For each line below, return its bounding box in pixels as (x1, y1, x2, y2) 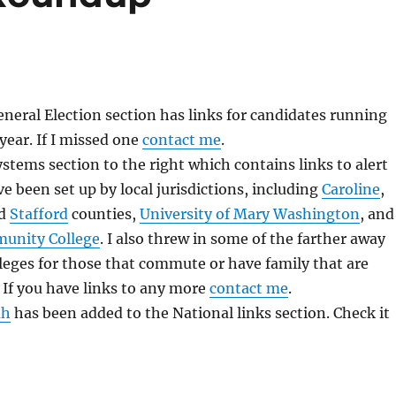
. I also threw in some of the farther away (99, 230, 385, 247)
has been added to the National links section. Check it (10, 304, 390, 322)
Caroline (321, 180, 380, 198)
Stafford (9, 205, 68, 223)
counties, (67, 205, 140, 223)
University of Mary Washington (139, 205, 360, 223)
